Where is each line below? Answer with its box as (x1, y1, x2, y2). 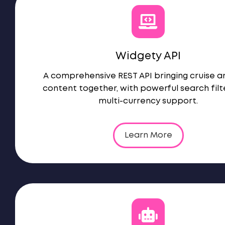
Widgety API (116, 52, 181, 61)
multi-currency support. (98, 97, 198, 105)
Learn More (124, 132, 172, 139)
